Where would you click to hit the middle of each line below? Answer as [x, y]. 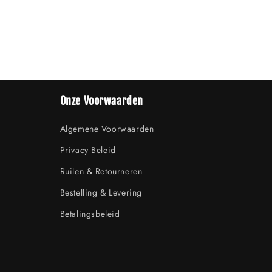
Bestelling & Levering [101, 192]
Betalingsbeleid [90, 214]
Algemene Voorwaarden [107, 129]
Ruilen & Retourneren [101, 171]
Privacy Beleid [88, 150]
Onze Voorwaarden [102, 101]
